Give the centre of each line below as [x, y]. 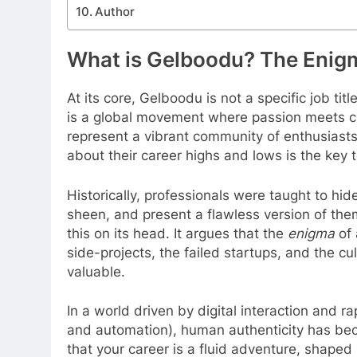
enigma [311, 233]
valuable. [96, 271]
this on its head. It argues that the [177, 233]
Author [115, 11]
